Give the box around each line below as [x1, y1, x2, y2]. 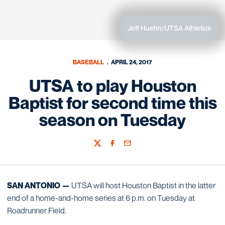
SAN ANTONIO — [7, 180, 70, 190]
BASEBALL [73, 58, 104, 66]
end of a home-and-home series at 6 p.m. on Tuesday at [7, 193, 195, 203]
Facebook [108, 143, 138, 152]
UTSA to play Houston [29, 75, 196, 96]
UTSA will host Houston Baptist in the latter [70, 180, 215, 190]
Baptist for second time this [8, 92, 217, 113]
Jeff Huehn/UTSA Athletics [128, 24, 211, 32]
